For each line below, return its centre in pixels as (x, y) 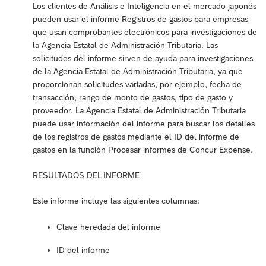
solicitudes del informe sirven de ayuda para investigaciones (143, 58)
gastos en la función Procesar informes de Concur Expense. (143, 149)
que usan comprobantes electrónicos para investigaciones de (145, 32)
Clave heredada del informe (108, 227)
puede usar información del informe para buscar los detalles (144, 123)
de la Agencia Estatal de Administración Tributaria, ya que (138, 71)
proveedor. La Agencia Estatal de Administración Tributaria (139, 110)
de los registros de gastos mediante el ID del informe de (136, 136)
